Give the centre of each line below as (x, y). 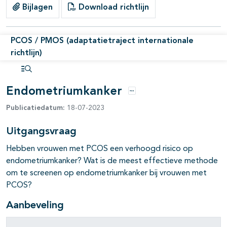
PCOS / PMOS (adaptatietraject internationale (102, 41)
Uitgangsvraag (41, 132)
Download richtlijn (112, 7)
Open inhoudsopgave (60, 80)
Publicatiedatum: (35, 108)
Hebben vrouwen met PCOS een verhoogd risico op (100, 149)
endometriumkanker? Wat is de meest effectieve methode (112, 161)
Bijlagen (36, 7)
